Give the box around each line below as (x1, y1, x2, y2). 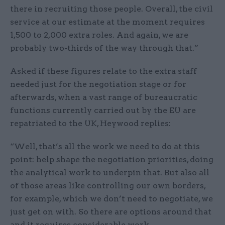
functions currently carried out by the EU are (10, 105, 196, 116)
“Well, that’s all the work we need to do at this (10, 142, 200, 152)
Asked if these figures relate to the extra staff (10, 66, 197, 76)
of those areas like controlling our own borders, (10, 181, 205, 191)
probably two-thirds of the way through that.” (10, 43, 200, 53)
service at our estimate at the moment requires (10, 17, 205, 27)
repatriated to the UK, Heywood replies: (10, 119, 171, 129)
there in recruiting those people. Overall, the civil (10, 4, 213, 14)
